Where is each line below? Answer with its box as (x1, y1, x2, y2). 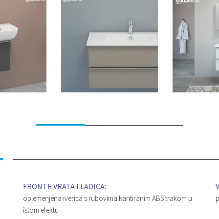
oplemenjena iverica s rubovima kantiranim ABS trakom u (23, 194, 193, 203)
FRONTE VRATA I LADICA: (23, 181, 107, 192)
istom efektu (23, 205, 59, 215)
